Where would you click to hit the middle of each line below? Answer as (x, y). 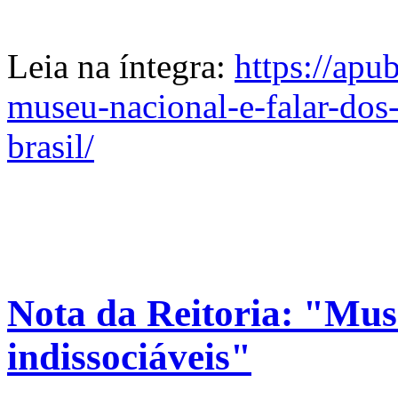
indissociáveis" (129, 357)
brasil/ (51, 146)
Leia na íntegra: (121, 66)
